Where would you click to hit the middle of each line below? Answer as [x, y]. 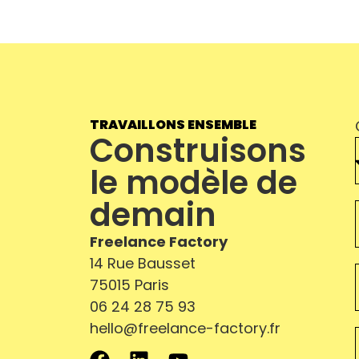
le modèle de [194, 182]
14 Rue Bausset [143, 263]
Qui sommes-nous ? [182, 61]
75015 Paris [129, 284]
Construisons [198, 150]
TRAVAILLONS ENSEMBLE [173, 124]
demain [153, 214]
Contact [113, 111]
